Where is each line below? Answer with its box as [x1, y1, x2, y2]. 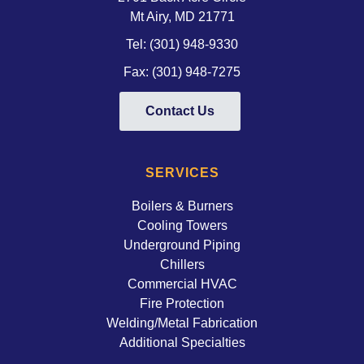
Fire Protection [140, 295, 224, 310]
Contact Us [145, 103, 214, 118]
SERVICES [145, 164, 219, 180]
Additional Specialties [119, 334, 245, 349]
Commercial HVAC [127, 275, 237, 291]
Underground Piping [123, 236, 240, 252]
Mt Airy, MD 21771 [129, 8, 235, 24]
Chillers [159, 256, 205, 271]
